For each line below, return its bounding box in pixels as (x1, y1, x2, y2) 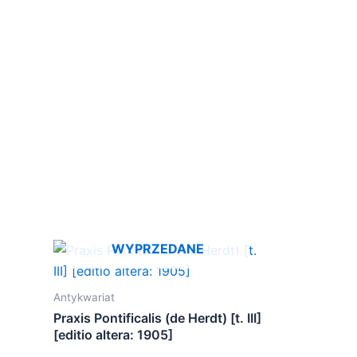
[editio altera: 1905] (53, 327, 173, 343)
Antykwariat (53, 291, 115, 304)
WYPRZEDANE (111, 241, 204, 257)
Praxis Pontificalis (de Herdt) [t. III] (53, 310, 261, 327)
